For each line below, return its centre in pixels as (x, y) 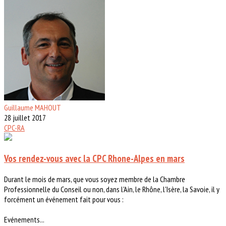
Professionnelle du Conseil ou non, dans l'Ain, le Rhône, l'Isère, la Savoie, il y (112, 189)
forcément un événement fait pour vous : (64, 199)
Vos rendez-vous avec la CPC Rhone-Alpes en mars (94, 158)
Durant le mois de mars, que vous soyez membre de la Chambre (95, 179)
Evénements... (24, 219)
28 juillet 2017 (25, 118)
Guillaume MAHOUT (33, 108)
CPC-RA (14, 128)
